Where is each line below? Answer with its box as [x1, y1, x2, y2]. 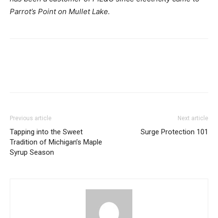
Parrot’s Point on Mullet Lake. [10, 6, 110, 16]
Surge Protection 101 [141, 127, 208, 136]
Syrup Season [10, 147, 54, 157]
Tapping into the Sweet [10, 127, 83, 136]
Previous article [10, 114, 52, 122]
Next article [178, 114, 208, 122]
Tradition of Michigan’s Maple [10, 137, 102, 146]
